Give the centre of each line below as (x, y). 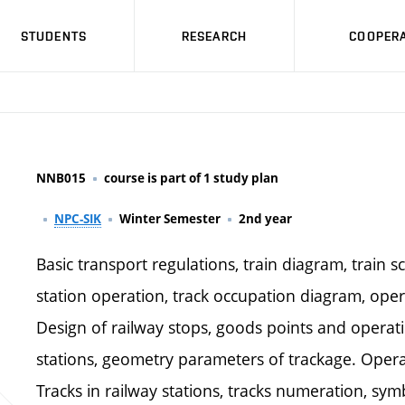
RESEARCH (214, 36)
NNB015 (61, 178)
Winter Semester (170, 219)
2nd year (265, 219)
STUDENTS (54, 36)
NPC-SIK (78, 219)
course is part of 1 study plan (191, 178)
